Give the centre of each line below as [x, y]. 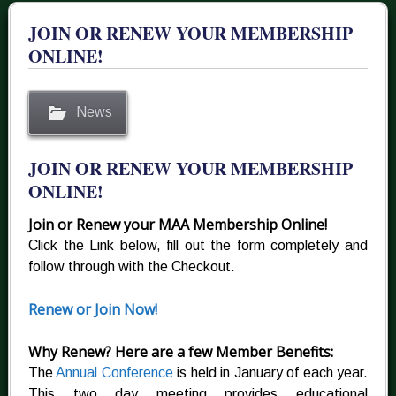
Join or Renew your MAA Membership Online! [177, 225]
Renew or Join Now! [92, 310]
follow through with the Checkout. [131, 267]
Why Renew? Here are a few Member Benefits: [180, 352]
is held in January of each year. [270, 373]
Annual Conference [114, 373]
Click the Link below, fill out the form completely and [198, 246]
